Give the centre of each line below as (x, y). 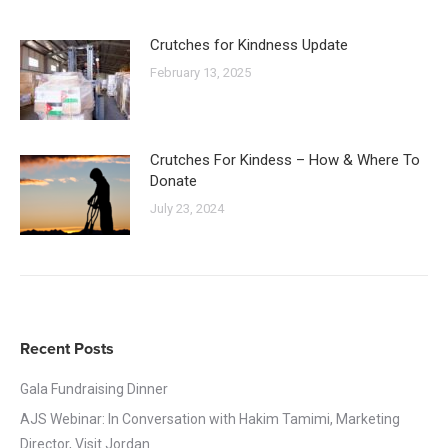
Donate (173, 180)
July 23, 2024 (187, 208)
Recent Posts (67, 348)
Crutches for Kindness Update (249, 44)
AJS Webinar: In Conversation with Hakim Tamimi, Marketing (210, 418)
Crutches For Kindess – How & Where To (285, 159)
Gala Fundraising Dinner (94, 388)
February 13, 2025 (200, 72)
